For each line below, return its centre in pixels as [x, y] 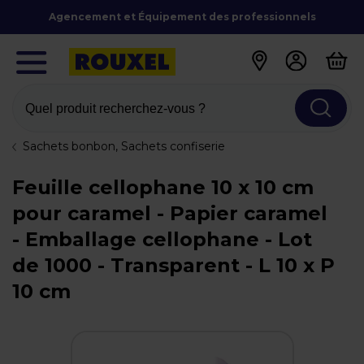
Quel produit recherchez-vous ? [115, 108]
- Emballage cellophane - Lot [162, 239]
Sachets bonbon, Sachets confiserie [124, 146]
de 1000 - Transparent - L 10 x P [173, 265]
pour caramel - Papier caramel [170, 213]
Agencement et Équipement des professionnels [182, 17]
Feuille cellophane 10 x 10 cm [163, 187]
